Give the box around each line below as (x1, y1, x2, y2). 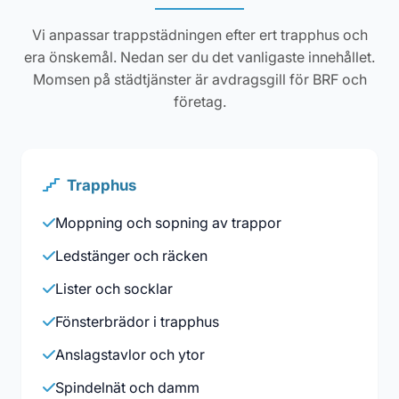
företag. (173, 93, 226, 111)
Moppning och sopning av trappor (55, 214, 281, 232)
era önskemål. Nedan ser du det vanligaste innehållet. (24, 48, 375, 67)
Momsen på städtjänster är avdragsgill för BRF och (32, 70, 367, 89)
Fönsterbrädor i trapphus (55, 313, 219, 331)
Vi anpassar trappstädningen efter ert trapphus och (31, 26, 368, 45)
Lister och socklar (55, 280, 173, 298)
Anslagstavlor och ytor (55, 346, 205, 364)
